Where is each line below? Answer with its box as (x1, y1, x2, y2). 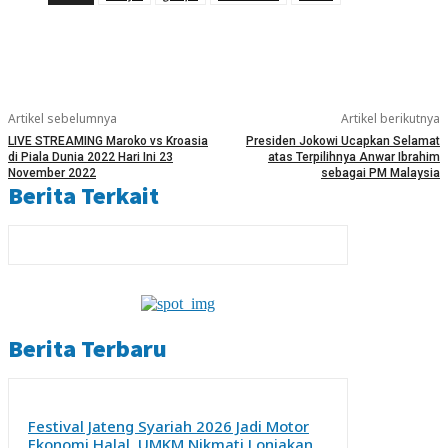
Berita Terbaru (8, 333, 167, 364)
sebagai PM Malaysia (320, 166, 440, 180)
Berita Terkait (8, 180, 159, 211)
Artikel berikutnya (340, 110, 440, 127)
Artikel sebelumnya (8, 110, 117, 127)
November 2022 (8, 166, 96, 180)
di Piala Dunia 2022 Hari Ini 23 (8, 150, 173, 164)
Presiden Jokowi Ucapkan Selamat (245, 134, 440, 148)
